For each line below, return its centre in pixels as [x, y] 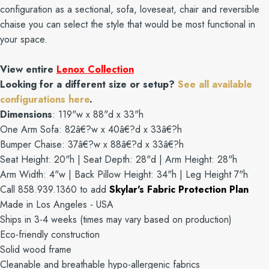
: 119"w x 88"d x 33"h [98, 114]
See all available [215, 84]
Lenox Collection [95, 69]
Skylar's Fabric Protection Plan [179, 189]
